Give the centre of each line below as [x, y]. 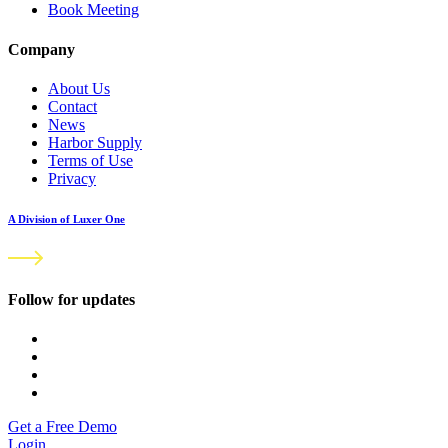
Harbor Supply [95, 142]
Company [41, 49]
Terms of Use [90, 160]
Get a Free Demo [62, 427]
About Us [79, 88]
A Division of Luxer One [66, 218]
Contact [72, 106]
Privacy [72, 178]
